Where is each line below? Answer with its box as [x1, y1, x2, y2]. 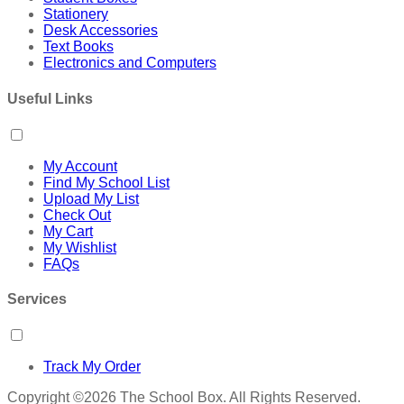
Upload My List [43, 190, 139, 207]
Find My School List [43, 174, 170, 190]
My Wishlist [43, 239, 116, 255]
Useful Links [7, 90, 93, 106]
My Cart [43, 223, 93, 239]
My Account [43, 158, 117, 174]
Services [7, 291, 67, 308]
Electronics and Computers [43, 55, 216, 71]
